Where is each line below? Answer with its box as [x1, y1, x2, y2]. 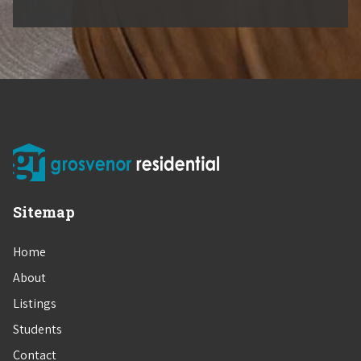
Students [13, 321, 62, 338]
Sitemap [13, 202, 75, 222]
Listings [13, 295, 56, 313]
